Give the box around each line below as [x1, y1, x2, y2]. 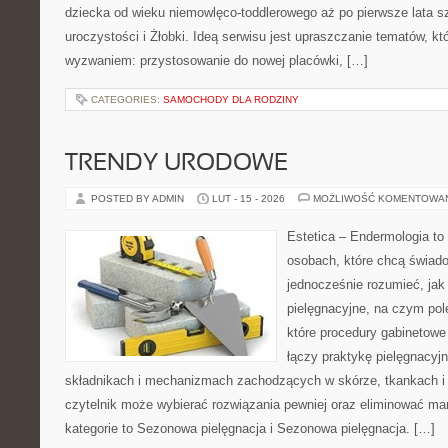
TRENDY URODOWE [65, 153, 288, 175]
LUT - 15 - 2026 [212, 193, 285, 204]
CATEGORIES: [91, 94, 163, 105]
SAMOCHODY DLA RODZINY [163, 94, 299, 105]
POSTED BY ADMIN [91, 193, 187, 204]
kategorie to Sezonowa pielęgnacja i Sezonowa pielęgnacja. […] [65, 421, 435, 436]
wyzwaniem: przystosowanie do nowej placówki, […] [65, 53, 368, 68]
